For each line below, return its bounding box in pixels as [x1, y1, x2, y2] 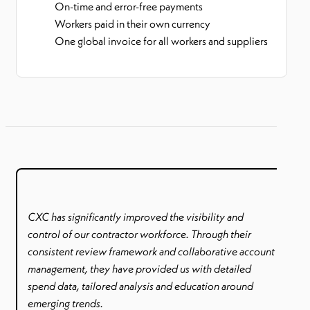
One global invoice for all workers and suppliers [55, 34, 268, 48]
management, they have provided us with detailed [28, 262, 251, 275]
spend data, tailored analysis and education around [28, 279, 253, 293]
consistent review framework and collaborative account [28, 244, 275, 258]
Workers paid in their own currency [55, 17, 212, 30]
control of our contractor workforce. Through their [28, 227, 251, 241]
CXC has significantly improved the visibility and [28, 210, 244, 224]
